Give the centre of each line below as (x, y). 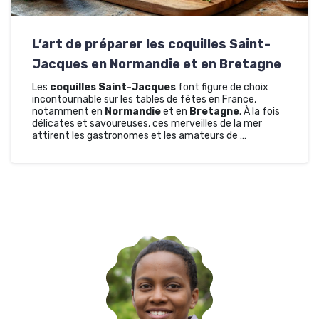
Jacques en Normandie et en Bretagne (157, 64)
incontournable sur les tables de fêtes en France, (144, 99)
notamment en (68, 111)
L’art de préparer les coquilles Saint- (151, 44)
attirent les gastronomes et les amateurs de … (139, 135)
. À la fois (260, 111)
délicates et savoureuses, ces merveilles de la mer (147, 123)
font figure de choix (222, 87)
